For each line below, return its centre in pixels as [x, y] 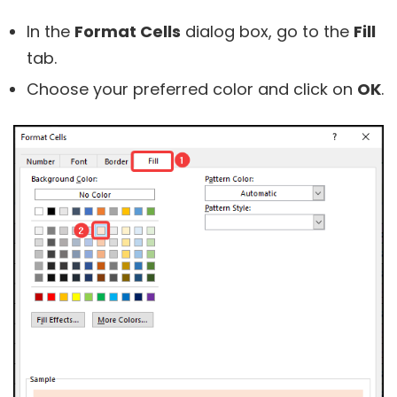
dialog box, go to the [267, 32]
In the [51, 32]
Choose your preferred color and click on [192, 90]
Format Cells [128, 32]
